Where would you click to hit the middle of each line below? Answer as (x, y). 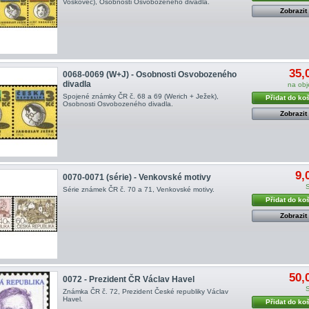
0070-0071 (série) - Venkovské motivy (137, 177)
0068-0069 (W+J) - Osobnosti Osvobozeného (149, 75)
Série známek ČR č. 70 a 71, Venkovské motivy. (138, 189)
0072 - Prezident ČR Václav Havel (128, 279)
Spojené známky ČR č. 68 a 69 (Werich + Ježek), (140, 97)
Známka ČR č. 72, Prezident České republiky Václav (145, 292)
